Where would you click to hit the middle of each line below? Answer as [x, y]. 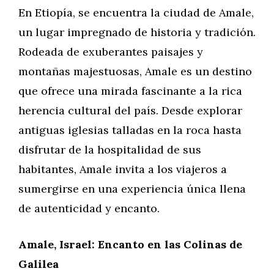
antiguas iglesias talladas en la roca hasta [130, 130]
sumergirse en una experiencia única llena [132, 189]
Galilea [39, 264]
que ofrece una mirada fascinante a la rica [130, 91]
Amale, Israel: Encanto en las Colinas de [130, 244]
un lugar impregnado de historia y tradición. [137, 32]
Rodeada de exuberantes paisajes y [111, 52]
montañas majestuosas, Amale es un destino [135, 71]
